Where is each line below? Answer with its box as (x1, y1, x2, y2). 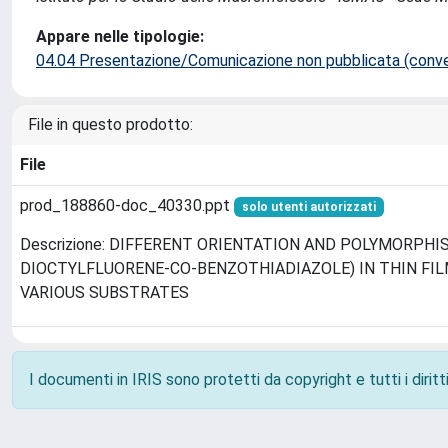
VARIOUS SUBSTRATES (20, 283, 189, 303)
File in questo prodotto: (28, 115, 193, 134)
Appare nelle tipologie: (36, 27, 204, 46)
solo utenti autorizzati (241, 200, 376, 214)
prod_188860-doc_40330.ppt (20, 196, 234, 215)
